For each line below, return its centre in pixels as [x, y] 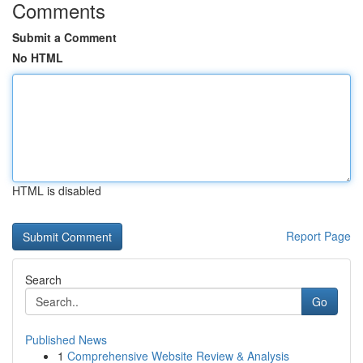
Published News [66, 340]
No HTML [38, 58]
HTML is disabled [57, 190]
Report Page [318, 236]
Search [43, 280]
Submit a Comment [64, 37]
